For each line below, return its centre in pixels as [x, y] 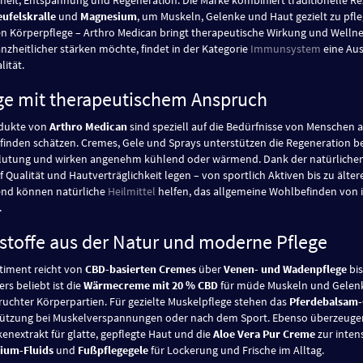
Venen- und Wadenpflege [285, 269]
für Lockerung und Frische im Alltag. [236, 350]
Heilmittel [132, 191]
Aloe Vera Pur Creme [264, 333]
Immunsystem [286, 48]
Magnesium [109, 16]
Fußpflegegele [113, 350]
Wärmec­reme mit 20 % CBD [151, 285]
